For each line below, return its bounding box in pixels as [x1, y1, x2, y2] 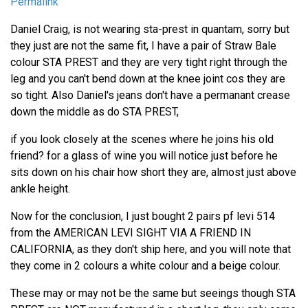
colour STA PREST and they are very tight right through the [10, 55, 287, 69]
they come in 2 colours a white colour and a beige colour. [10, 258, 280, 272]
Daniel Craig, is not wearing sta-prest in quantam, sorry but [10, 22, 289, 36]
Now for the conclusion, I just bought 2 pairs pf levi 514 [10, 209, 275, 223]
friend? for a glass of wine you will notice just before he [10, 148, 278, 162]
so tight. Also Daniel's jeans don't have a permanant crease [10, 88, 290, 102]
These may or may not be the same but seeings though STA [10, 286, 296, 300]
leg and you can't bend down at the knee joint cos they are [10, 71, 285, 85]
